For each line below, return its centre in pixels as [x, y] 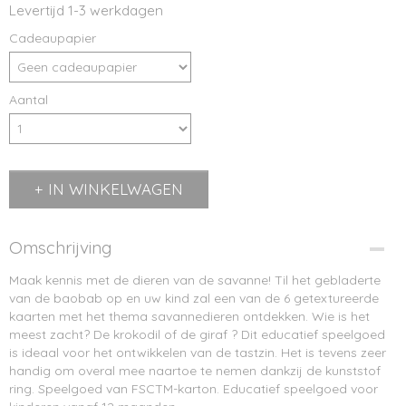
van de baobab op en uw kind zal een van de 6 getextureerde [194, 298]
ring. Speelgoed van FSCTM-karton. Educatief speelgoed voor [193, 389]
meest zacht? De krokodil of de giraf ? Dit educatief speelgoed [197, 334]
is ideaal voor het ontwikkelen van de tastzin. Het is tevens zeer [198, 353]
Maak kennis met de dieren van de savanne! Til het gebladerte [195, 280]
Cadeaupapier [53, 38]
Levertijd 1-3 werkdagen [86, 10]
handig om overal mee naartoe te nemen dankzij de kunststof [195, 371]
